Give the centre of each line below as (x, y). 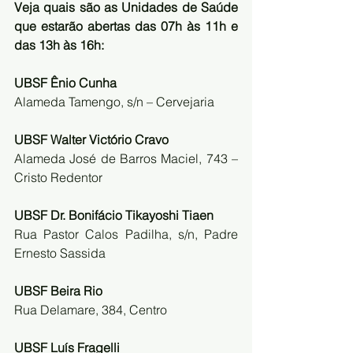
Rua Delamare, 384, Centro (92, 309)
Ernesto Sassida (61, 253)
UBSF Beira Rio (58, 290)
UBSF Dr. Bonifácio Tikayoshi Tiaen (114, 215)
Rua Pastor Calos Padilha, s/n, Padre (126, 234)
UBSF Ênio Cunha (65, 82)
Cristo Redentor (60, 177)
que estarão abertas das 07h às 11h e (126, 26)
